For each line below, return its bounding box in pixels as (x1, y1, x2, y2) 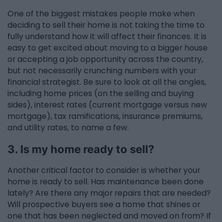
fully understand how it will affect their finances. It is (7, 31, 207, 42)
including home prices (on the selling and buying (7, 88, 194, 99)
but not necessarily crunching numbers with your (7, 65, 196, 76)
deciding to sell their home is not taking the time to (7, 20, 205, 31)
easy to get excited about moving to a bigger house (7, 43, 208, 54)
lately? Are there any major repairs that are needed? (7, 188, 211, 199)
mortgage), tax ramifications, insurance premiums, (7, 111, 203, 122)
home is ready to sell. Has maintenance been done (7, 176, 204, 187)
